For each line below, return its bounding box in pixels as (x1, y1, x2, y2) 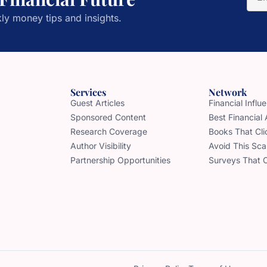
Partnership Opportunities (70, 154, 170, 165)
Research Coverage (70, 126, 147, 136)
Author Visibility (70, 140, 131, 151)
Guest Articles (70, 97, 125, 108)
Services (70, 85, 106, 98)
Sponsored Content (70, 111, 146, 122)
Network (209, 85, 247, 98)
